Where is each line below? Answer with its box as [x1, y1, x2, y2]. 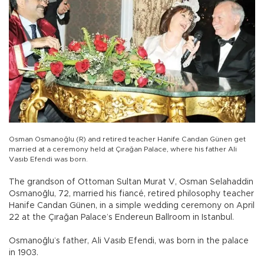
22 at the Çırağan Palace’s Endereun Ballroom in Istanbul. [9, 213, 234, 222]
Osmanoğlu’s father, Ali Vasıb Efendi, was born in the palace [9, 237, 249, 246]
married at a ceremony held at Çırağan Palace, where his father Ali [9, 146, 237, 153]
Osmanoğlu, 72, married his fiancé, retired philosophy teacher [9, 190, 254, 199]
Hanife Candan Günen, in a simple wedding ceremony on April [9, 202, 255, 210]
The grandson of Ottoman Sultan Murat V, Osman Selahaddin [9, 178, 253, 187]
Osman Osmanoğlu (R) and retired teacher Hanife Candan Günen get [9, 136, 246, 143]
